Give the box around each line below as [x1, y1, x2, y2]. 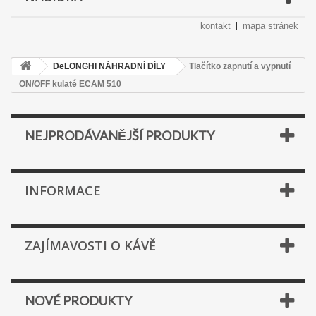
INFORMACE [25, 182, 101, 199]
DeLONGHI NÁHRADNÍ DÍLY [53, 61, 166, 71]
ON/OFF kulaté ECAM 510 [19, 79, 121, 89]
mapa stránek [243, 20, 298, 31]
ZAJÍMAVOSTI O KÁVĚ [25, 237, 156, 254]
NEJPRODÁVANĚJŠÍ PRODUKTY [25, 128, 214, 143]
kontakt [200, 20, 231, 31]
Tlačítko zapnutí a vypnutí [189, 61, 291, 71]
